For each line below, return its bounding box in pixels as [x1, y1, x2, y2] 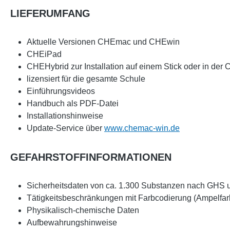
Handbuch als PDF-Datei [27, 99, 119, 108]
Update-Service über [27, 124, 104, 132]
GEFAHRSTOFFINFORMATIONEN [10, 151, 171, 163]
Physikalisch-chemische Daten [27, 206, 139, 215]
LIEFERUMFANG [10, 8, 90, 19]
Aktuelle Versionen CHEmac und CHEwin [27, 37, 180, 46]
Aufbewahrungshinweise [27, 218, 117, 227]
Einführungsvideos [27, 87, 95, 95]
